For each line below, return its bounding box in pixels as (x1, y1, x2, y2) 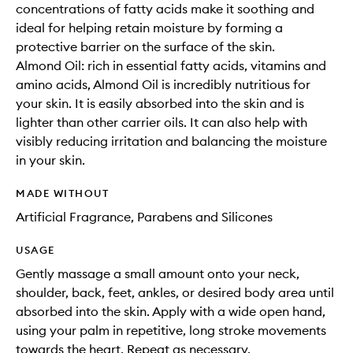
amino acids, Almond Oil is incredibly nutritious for (16, 76, 310, 93)
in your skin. (16, 152, 85, 169)
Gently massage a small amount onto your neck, (16, 266, 299, 282)
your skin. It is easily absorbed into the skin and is (16, 95, 304, 112)
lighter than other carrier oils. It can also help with (16, 114, 307, 131)
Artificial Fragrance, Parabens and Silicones (16, 209, 273, 225)
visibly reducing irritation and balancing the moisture (16, 133, 327, 150)
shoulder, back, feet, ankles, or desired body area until (16, 284, 334, 301)
